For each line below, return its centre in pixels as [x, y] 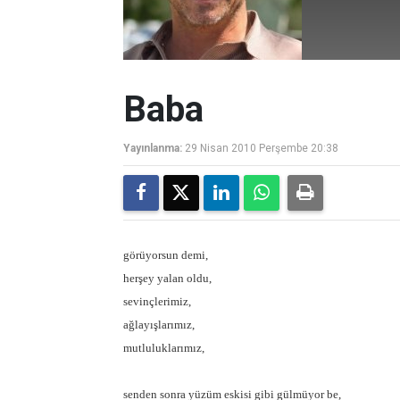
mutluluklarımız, [164, 348]
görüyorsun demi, [166, 255]
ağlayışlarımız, [159, 325]
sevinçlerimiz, [157, 301]
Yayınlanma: [153, 148]
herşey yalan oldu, [167, 278]
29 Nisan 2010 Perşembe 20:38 [262, 148]
